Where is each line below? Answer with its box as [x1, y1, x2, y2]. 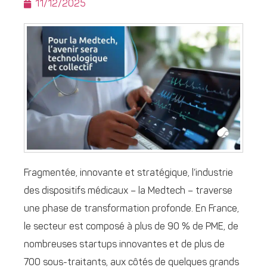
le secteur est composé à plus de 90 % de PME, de [24, 222, 238, 232]
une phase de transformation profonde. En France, [24, 204, 239, 214]
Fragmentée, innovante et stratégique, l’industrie [24, 168, 233, 178]
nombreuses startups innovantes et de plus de [24, 240, 225, 250]
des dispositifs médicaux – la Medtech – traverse [24, 186, 232, 196]
